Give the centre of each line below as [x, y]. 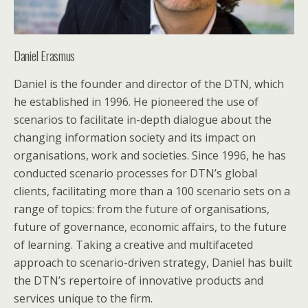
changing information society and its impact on [135, 138]
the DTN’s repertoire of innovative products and [139, 281]
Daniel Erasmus [44, 56]
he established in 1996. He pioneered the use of [136, 102]
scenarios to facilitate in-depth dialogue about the [143, 120]
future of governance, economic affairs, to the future [150, 227]
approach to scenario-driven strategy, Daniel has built [153, 263]
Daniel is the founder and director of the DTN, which [149, 84]
